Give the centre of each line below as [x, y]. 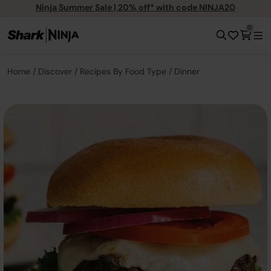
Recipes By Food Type [123, 71]
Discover [55, 71]
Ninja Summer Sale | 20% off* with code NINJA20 [135, 7]
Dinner [187, 71]
